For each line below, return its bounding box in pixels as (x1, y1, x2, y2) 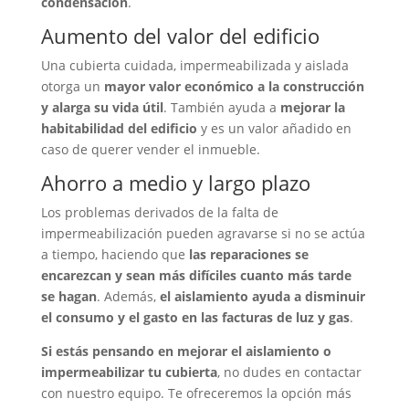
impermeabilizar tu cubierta (40, 363, 217, 382)
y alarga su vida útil (40, 99, 163, 117)
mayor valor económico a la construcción (103, 78, 364, 96)
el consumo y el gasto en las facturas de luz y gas (40, 309, 350, 327)
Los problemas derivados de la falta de (40, 204, 278, 222)
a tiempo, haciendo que (40, 246, 185, 264)
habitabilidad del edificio (40, 120, 197, 138)
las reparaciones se (184, 246, 309, 264)
